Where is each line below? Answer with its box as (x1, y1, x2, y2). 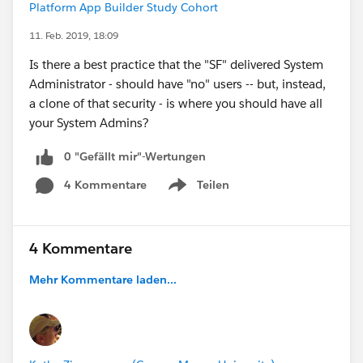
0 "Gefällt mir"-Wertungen (64, 149, 206, 164)
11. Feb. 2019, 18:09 (29, 28, 118, 42)
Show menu (164, 186, 230, 201)
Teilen (197, 177, 229, 192)
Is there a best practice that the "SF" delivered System (29, 57, 323, 72)
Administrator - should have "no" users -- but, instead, (29, 76, 326, 92)
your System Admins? (29, 115, 149, 130)
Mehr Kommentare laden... (29, 271, 177, 287)
